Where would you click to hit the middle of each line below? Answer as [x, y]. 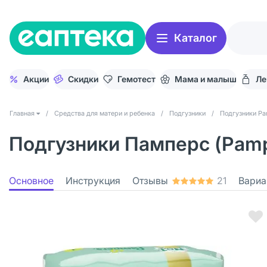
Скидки [83, 79]
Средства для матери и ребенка [105, 113]
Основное [31, 181]
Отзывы [150, 181]
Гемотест [136, 79]
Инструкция [93, 181]
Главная [22, 113]
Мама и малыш [206, 79]
